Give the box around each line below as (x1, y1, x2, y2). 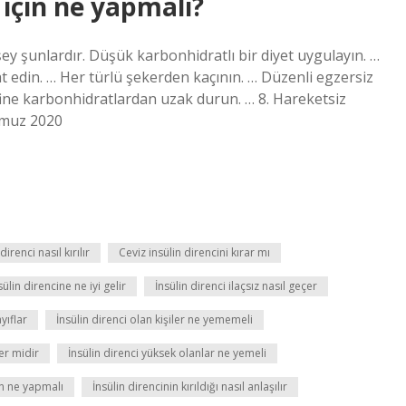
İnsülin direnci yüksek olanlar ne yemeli (68, 345, 266, 361)
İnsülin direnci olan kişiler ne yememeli (56, 312, 253, 327)
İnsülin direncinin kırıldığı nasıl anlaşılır (92, 379, 287, 394)
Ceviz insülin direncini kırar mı (119, 245, 270, 260)
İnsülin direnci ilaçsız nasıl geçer (155, 278, 317, 294)
